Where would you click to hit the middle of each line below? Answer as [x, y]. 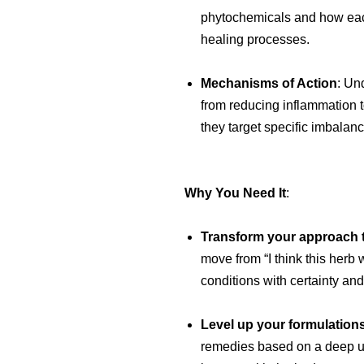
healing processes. [255, 39]
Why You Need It [235, 193]
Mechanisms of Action [269, 83]
